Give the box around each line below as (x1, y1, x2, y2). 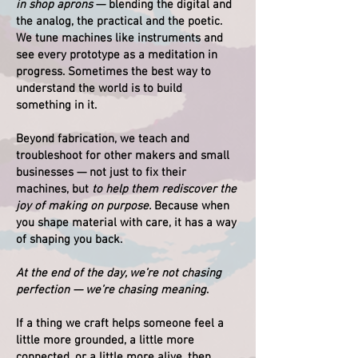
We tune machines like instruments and (16, 30, 223, 46)
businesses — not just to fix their (16, 165, 186, 180)
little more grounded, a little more (16, 332, 194, 348)
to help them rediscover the (92, 181, 237, 197)
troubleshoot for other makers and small (16, 148, 229, 163)
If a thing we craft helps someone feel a (16, 316, 224, 331)
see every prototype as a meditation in (16, 47, 217, 62)
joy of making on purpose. (16, 198, 151, 213)
